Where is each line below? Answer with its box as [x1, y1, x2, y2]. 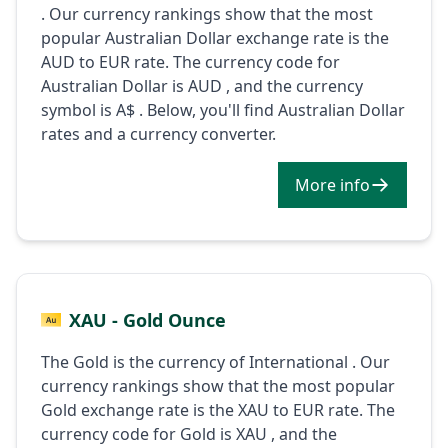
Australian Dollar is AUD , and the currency [41, 74, 363, 97]
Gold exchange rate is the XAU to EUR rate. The [41, 398, 395, 421]
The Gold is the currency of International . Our [41, 350, 390, 373]
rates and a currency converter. [41, 122, 276, 145]
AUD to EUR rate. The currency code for [41, 50, 340, 73]
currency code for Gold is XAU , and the [41, 422, 337, 445]
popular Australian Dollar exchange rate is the [41, 26, 389, 49]
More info [340, 173, 370, 196]
